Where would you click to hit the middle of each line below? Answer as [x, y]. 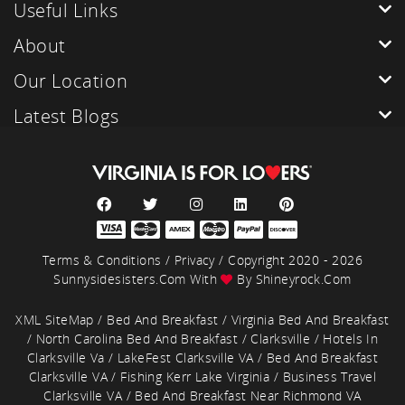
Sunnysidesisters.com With [137, 278]
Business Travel [329, 376]
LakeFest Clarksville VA [185, 357]
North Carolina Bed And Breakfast [137, 338]
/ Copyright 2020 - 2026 [289, 259]
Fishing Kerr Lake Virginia [195, 376]
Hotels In [351, 338]
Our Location [71, 80]
